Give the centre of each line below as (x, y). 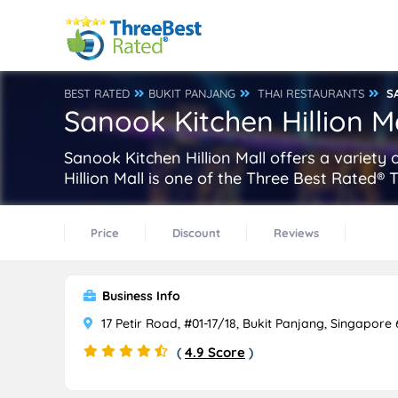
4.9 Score (215, 352)
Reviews (296, 233)
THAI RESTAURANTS (311, 93)
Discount (196, 233)
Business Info (139, 296)
